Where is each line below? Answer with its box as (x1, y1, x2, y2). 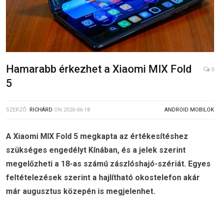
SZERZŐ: (6, 107, 29, 113)
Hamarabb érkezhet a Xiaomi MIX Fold (6, 63, 192, 76)
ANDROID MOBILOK (165, 107, 214, 113)
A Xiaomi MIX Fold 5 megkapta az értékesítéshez (6, 132, 188, 141)
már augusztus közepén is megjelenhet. (6, 187, 155, 196)
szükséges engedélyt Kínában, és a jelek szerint (6, 145, 186, 155)
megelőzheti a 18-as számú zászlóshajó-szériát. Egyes (6, 159, 211, 169)
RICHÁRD (29, 107, 53, 113)
